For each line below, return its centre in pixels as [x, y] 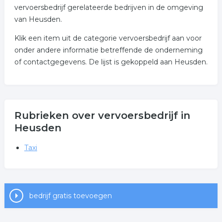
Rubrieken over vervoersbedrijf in [102, 115]
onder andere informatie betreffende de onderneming [108, 50]
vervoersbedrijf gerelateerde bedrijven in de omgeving [109, 7]
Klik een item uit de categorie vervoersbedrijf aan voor [108, 38]
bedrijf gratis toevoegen [70, 196]
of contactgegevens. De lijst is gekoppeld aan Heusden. [111, 62]
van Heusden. [38, 19]
